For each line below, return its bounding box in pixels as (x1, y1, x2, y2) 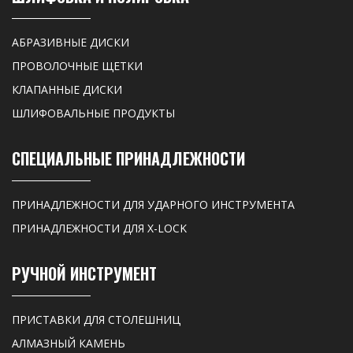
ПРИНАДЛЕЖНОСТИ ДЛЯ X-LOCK (12, 221, 187, 236)
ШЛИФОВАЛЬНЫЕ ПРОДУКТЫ (12, 105, 175, 121)
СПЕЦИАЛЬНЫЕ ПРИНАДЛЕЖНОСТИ (12, 147, 245, 171)
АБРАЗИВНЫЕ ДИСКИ (12, 34, 129, 50)
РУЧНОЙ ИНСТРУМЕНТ (12, 262, 157, 286)
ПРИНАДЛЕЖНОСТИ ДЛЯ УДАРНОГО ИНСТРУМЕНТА (12, 197, 295, 213)
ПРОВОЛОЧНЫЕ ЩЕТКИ (12, 58, 143, 73)
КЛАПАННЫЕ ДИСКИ (12, 81, 122, 97)
